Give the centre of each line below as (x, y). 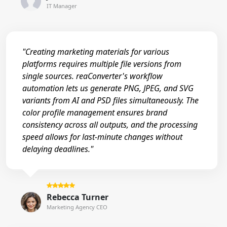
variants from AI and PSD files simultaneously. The (110, 100)
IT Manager (62, 6)
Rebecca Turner (77, 197)
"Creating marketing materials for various (96, 51)
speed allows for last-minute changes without (102, 137)
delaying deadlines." (58, 149)
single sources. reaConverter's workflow (92, 76)
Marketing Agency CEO (77, 207)
